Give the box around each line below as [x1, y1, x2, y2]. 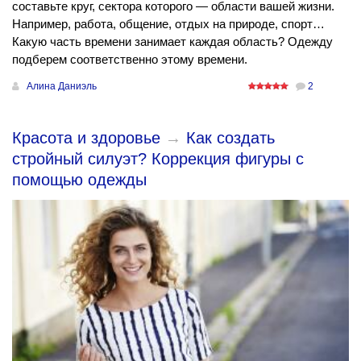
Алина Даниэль [27, 81, 97, 93]
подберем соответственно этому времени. [12, 52, 247, 67]
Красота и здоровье [12, 129, 160, 147]
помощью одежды [12, 171, 147, 189]
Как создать [186, 129, 275, 147]
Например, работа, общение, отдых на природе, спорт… [12, 17, 325, 31]
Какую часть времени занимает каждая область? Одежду [12, 35, 333, 49]
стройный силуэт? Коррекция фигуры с [12, 150, 304, 168]
